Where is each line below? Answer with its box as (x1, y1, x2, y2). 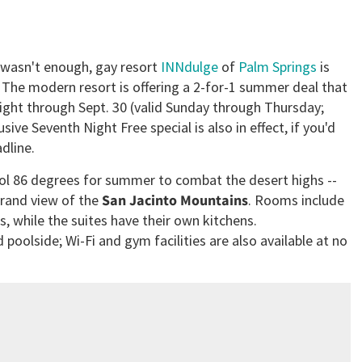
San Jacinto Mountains (102, 191, 248, 210)
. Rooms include (248, 191, 344, 210)
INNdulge (161, 57, 218, 77)
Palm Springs (238, 57, 317, 77)
